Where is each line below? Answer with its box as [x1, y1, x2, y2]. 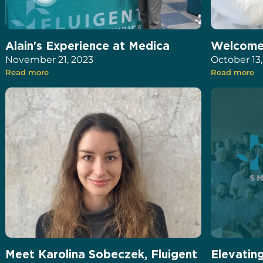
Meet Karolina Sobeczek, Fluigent [5, 248, 198, 261]
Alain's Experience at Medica [5, 39, 170, 52]
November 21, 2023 [5, 54, 94, 66]
